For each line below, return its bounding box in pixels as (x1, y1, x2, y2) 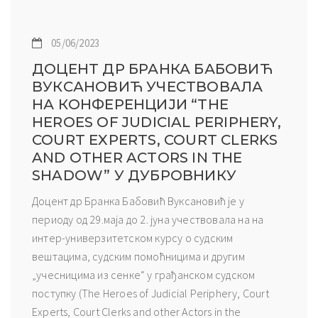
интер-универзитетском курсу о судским (32, 230, 234, 245)
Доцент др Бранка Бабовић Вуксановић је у (32, 193, 245, 208)
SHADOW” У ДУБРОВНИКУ (32, 166, 236, 184)
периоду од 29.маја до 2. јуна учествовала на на (32, 212, 264, 226)
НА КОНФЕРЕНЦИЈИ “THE (32, 95, 229, 113)
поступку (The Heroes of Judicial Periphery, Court (32, 285, 269, 300)
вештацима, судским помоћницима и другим (32, 248, 245, 263)
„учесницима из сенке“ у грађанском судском (32, 267, 256, 282)
